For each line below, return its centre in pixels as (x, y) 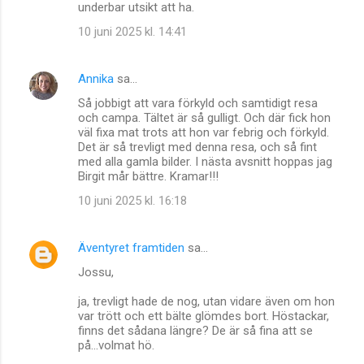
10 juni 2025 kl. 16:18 (132, 200)
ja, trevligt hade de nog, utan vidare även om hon (206, 301)
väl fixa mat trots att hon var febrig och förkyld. (204, 132)
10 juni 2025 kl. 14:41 (132, 31)
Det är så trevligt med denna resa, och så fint (197, 147)
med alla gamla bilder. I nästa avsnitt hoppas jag (205, 161)
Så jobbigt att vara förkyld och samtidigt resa (198, 103)
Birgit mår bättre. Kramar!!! (148, 176)
